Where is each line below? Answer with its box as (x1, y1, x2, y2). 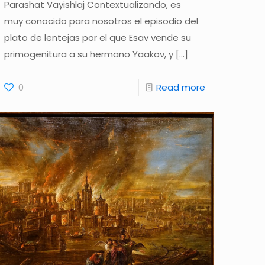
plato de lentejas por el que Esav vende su (4, 31, 192, 44)
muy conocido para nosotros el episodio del (4, 14, 199, 27)
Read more (156, 80, 205, 93)
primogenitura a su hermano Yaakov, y (4, 47, 174, 60)
